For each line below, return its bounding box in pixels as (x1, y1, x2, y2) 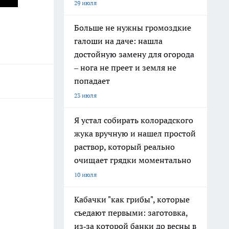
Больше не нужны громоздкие (74, 22, 191, 33)
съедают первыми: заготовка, (74, 208, 188, 218)
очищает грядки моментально (74, 155, 191, 165)
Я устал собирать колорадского (74, 115, 193, 125)
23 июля (74, 91, 97, 99)
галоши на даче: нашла (74, 36, 163, 46)
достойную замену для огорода (74, 49, 194, 59)
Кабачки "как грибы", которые (74, 194, 190, 204)
